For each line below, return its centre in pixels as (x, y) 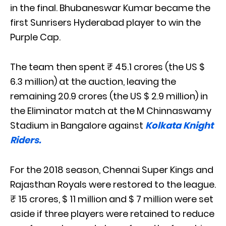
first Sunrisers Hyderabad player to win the (105, 22)
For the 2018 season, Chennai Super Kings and (112, 169)
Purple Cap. (35, 37)
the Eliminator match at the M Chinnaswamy (111, 110)
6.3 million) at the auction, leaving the (93, 81)
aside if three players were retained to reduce (112, 213)
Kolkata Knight (179, 125)
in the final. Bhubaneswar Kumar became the (110, 8)
